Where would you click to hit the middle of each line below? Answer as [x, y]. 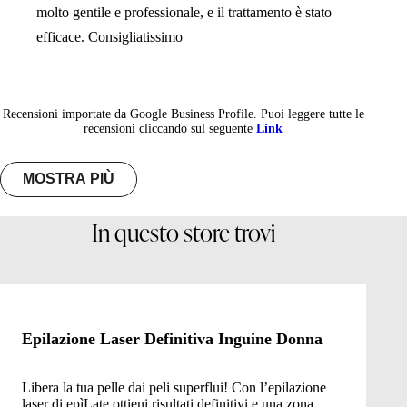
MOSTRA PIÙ [69, 179]
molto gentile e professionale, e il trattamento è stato [184, 12]
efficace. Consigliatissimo [109, 36]
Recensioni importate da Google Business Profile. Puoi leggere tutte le [183, 114]
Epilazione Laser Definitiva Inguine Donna [172, 339]
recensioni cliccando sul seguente [170, 128]
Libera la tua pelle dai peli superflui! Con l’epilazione [174, 388]
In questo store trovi [183, 233]
